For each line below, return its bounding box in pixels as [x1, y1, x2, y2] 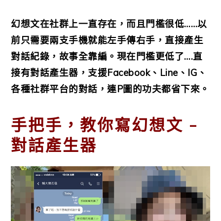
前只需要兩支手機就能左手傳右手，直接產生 [11, 34, 204, 46]
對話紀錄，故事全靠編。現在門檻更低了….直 [11, 50, 203, 62]
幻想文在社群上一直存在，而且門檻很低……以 [11, 18, 207, 30]
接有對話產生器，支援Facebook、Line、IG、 [11, 67, 207, 78]
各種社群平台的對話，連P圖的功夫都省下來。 [11, 83, 210, 95]
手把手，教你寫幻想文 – [11, 116, 199, 135]
